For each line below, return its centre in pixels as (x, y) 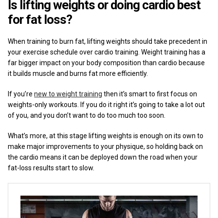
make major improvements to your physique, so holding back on (106, 146)
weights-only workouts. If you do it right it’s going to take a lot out (107, 104)
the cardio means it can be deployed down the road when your (103, 157)
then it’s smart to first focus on (150, 94)
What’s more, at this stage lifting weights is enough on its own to (106, 136)
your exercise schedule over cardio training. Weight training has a (107, 52)
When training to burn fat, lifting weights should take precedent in (108, 41)
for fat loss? (40, 19)
